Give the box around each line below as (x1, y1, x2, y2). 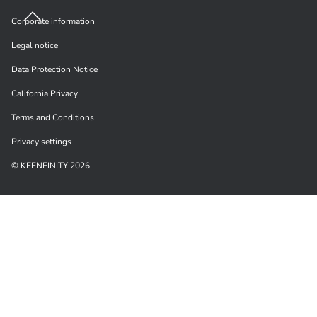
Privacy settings (11, 136, 71, 147)
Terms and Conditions (11, 112, 94, 123)
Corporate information (11, 16, 95, 27)
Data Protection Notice (11, 64, 98, 75)
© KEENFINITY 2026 (11, 160, 90, 171)
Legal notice (11, 40, 58, 51)
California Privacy (11, 88, 78, 99)
